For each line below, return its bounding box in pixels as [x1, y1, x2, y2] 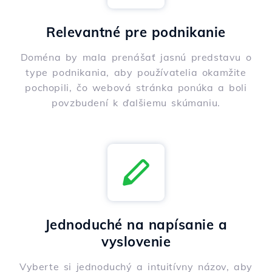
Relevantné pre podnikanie [46, 24, 226, 41]
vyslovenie [101, 233, 171, 251]
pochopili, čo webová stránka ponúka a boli [25, 81, 247, 94]
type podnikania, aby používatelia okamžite [25, 66, 246, 79]
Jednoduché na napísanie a [44, 216, 228, 234]
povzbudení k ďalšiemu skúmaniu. [52, 97, 220, 109]
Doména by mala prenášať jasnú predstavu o [20, 51, 252, 64]
